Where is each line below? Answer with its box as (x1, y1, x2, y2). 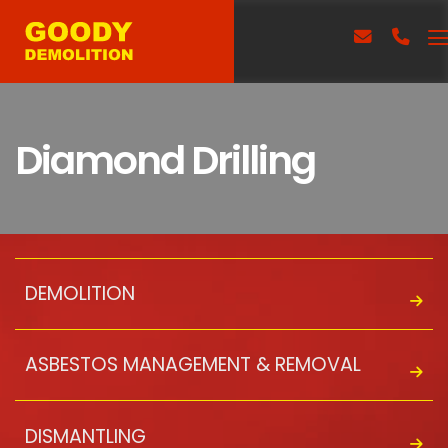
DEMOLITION (24, 280, 135, 308)
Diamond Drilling (15, 133, 315, 188)
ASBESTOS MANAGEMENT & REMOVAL (24, 351, 361, 379)
